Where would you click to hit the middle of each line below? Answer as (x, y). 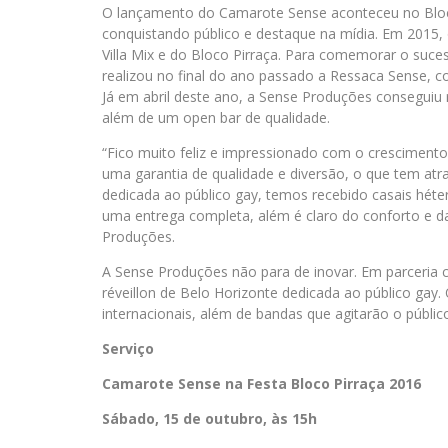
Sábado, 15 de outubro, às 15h (209, 419)
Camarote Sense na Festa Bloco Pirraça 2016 (261, 384)
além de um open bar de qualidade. (216, 118)
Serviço (128, 349)
